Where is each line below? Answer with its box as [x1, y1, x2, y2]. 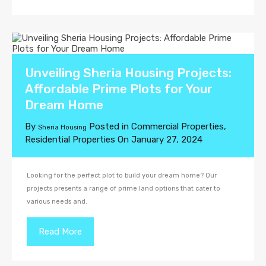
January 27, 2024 [131, 134, 202, 145]
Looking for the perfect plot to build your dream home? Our [27, 172, 217, 179]
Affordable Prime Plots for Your [25, 81, 213, 96]
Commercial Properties [131, 121, 224, 132]
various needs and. [27, 198, 87, 205]
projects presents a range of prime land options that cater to [27, 185, 220, 192]
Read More [39, 226, 82, 237]
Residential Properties [25, 134, 115, 145]
